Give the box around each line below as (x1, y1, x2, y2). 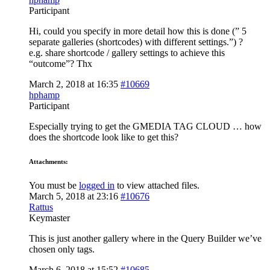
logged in (79, 180, 115, 190)
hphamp (29, 89, 60, 100)
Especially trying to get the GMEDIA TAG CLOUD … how (29, 121, 262, 131)
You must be (29, 180, 79, 190)
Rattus (29, 201, 53, 212)
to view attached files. (115, 180, 199, 190)
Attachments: (29, 157, 68, 165)
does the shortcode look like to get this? (29, 131, 178, 142)
